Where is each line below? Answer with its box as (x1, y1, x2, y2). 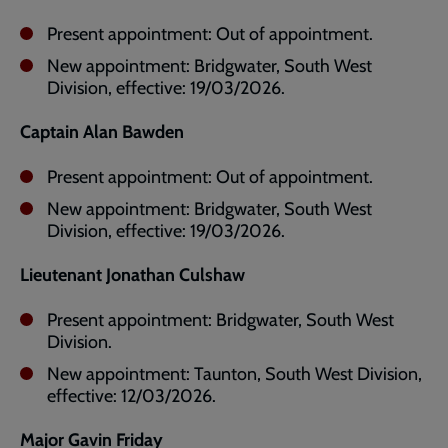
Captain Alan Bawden (20, 121, 184, 143)
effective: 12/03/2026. (47, 385, 216, 407)
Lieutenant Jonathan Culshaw (20, 264, 245, 286)
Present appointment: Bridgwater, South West (47, 309, 394, 331)
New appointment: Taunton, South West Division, (47, 363, 422, 385)
